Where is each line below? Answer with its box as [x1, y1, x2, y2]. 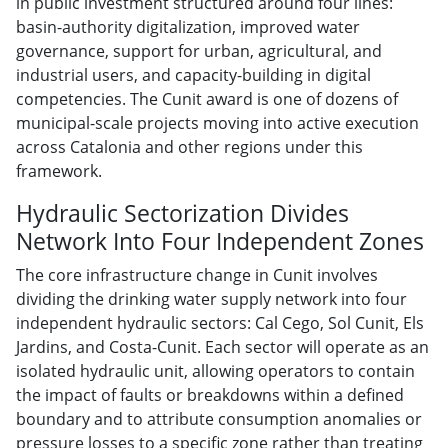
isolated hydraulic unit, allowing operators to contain [16, 359, 415, 382]
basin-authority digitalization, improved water [16, 15, 360, 38]
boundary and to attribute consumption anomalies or [16, 407, 422, 430]
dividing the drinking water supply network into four [16, 287, 407, 310]
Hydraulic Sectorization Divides [16, 196, 349, 229]
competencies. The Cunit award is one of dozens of [16, 87, 398, 110]
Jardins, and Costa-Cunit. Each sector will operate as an [16, 335, 429, 358]
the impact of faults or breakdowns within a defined [16, 383, 404, 406]
